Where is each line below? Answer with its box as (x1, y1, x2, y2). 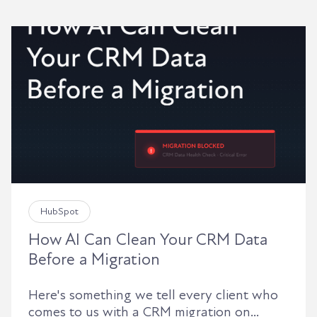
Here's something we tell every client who (28, 287, 278, 304)
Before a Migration (28, 249, 160, 270)
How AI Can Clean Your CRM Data (28, 229, 267, 250)
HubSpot (40, 205, 79, 218)
